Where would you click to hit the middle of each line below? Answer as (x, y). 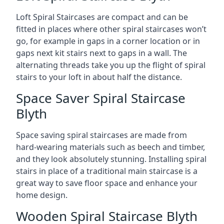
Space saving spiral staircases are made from (101, 135)
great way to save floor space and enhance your (107, 183)
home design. (42, 195)
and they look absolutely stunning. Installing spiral (111, 159)
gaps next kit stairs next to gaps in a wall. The (101, 53)
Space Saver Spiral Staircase (101, 98)
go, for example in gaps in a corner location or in (108, 41)
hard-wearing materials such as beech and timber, (110, 147)
